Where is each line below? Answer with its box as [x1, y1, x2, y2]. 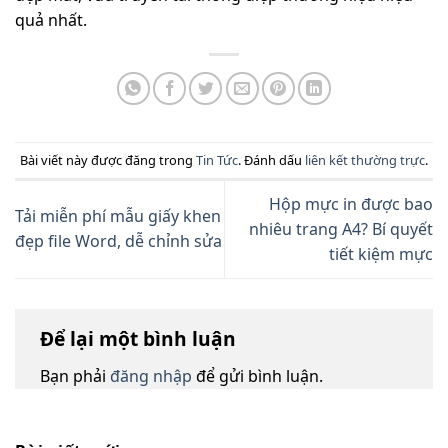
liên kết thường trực [305, 150, 425, 169]
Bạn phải [40, 364, 110, 387]
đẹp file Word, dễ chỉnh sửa [15, 230, 222, 253]
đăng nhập [110, 364, 192, 387]
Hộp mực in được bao [269, 192, 433, 215]
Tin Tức [196, 150, 238, 169]
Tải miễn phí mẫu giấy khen [15, 205, 221, 228]
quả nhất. [15, 8, 87, 31]
